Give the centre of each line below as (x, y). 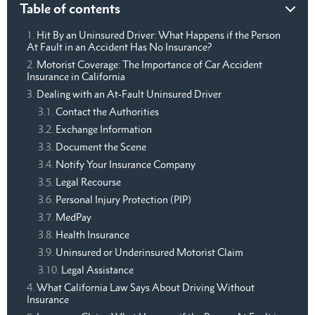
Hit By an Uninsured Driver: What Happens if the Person (159, 35)
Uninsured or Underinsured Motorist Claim (149, 252)
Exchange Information (104, 129)
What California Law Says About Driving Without (146, 288)
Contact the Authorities (107, 112)
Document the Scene (101, 147)
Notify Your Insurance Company (126, 165)
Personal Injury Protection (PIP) (123, 200)
